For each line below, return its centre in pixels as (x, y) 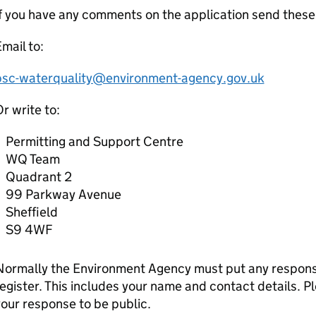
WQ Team (32, 159)
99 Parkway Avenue (63, 194)
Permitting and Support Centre (94, 141)
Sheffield (31, 212)
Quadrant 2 (38, 177)
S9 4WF (29, 230)
